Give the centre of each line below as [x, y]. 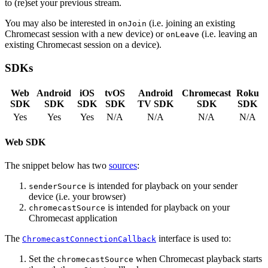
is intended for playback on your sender [162, 186]
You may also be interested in [61, 23]
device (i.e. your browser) [77, 197]
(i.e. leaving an [228, 34]
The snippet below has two [57, 166]
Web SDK [25, 142]
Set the [43, 259]
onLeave [182, 35]
